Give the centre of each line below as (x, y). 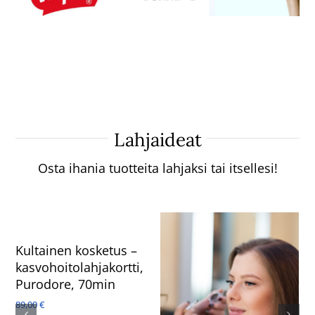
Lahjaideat (157, 140)
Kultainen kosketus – (77, 250)
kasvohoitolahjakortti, (80, 267)
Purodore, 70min (66, 284)
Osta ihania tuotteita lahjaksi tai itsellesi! (157, 168)
